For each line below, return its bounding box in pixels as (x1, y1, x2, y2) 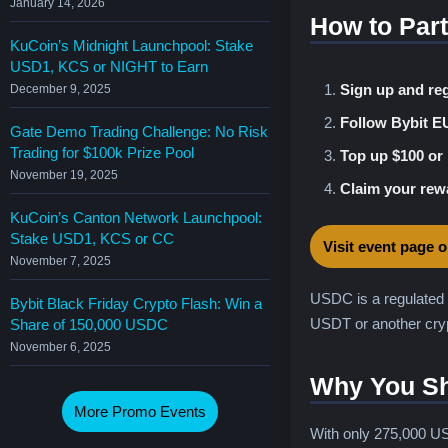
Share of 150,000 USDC (10, 315, 168, 333)
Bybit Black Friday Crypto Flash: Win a (10, 294, 262, 312)
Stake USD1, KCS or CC (10, 229, 174, 247)
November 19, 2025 (10, 167, 118, 182)
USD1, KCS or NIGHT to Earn (10, 57, 208, 75)
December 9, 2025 (10, 81, 111, 96)
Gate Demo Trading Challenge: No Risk (10, 122, 268, 140)
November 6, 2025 (10, 339, 111, 354)
